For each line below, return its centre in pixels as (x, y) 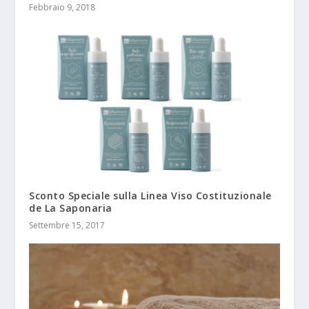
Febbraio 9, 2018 (62, 8)
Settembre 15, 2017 (67, 225)
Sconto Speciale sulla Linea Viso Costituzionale (150, 195)
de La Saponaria (71, 208)
